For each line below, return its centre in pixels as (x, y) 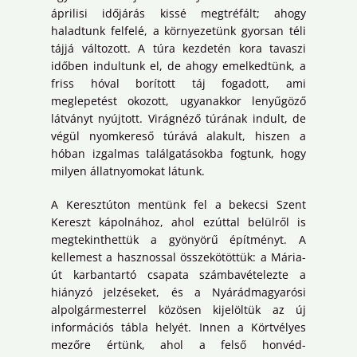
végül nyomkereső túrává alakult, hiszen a (178, 135)
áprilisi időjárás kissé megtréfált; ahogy (178, 13)
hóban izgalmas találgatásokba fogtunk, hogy (178, 153)
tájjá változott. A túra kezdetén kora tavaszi (178, 48)
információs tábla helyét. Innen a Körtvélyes (178, 327)
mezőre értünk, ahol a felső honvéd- (178, 344)
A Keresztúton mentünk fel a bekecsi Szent (178, 204)
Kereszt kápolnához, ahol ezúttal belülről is (178, 222)
